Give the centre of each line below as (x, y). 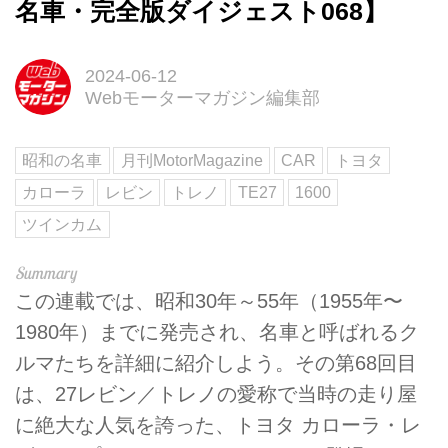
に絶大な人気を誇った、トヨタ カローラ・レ (218, 424)
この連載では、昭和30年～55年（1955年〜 (209, 300)
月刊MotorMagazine (191, 161)
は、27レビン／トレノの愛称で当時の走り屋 (216, 393)
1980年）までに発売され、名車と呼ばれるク (217, 331)
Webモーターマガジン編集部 (202, 97)
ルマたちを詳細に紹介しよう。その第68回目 (216, 362)
